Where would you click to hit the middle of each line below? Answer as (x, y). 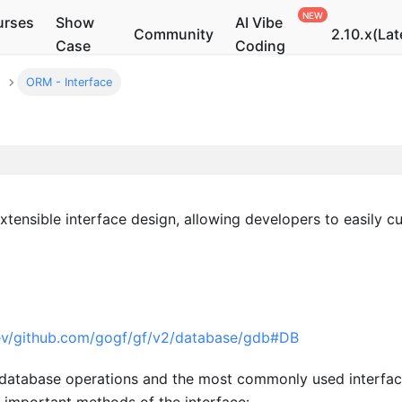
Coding (261, 46)
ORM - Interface (70, 83)
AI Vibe (259, 22)
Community (174, 34)
